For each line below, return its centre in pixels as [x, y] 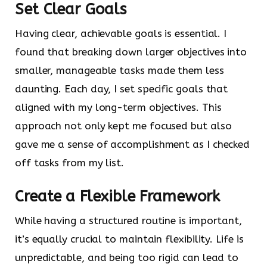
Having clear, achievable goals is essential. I [121, 34]
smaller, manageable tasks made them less [119, 71]
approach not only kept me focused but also [123, 126]
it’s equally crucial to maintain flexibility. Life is [129, 239]
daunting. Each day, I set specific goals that [122, 89]
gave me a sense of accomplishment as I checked [133, 145]
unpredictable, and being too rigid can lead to [127, 257]
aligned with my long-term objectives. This [118, 108]
